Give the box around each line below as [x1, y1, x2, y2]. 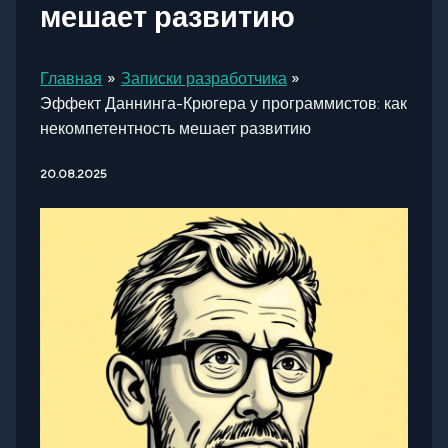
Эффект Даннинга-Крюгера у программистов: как [40, 94, 408, 114]
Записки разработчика [120, 69, 287, 89]
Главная [40, 69, 103, 89]
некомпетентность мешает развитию [40, 119, 312, 139]
